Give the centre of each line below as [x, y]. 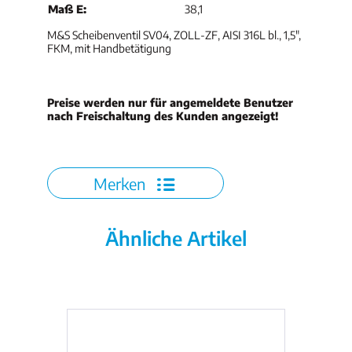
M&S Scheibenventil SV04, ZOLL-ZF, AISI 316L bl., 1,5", [174, 35]
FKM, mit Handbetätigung [109, 48]
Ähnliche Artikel [176, 238]
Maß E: [67, 9]
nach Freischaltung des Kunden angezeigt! [163, 116]
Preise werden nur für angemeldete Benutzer [170, 103]
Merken [119, 183]
